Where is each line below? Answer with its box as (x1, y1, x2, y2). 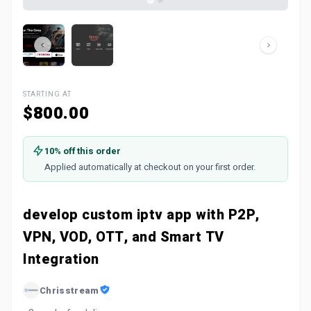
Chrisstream (40, 283, 99, 297)
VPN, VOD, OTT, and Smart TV (23, 227, 224, 247)
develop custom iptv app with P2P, (23, 205, 260, 225)
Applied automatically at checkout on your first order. (44, 160, 256, 174)
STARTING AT (23, 90, 72, 99)
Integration (23, 249, 99, 269)
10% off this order (44, 144, 121, 158)
